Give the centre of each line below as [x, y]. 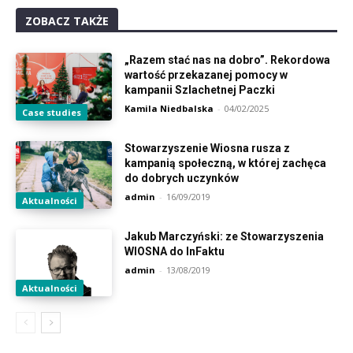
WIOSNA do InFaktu [175, 251]
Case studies [52, 112]
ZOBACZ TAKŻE [67, 21]
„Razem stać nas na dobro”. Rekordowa [228, 60]
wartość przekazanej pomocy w [206, 75]
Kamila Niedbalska [169, 109]
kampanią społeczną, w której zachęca [226, 163]
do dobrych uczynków [182, 178]
